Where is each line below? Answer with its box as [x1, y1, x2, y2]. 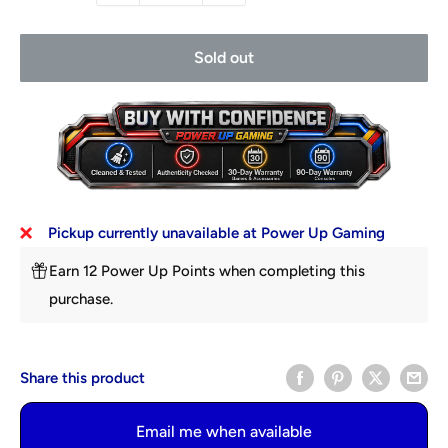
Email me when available [136, 422, 312, 442]
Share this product [20, 368, 145, 387]
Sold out [194, 48, 254, 68]
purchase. [49, 289, 114, 308]
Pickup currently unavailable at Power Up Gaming [48, 223, 385, 242]
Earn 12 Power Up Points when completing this [49, 261, 366, 280]
